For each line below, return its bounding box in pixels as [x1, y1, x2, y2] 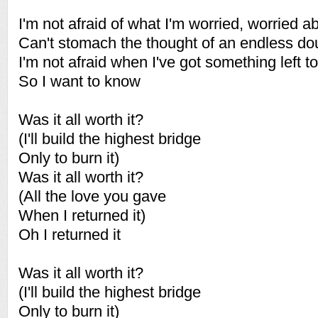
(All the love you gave [18, 187, 166, 205]
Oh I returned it [18, 226, 121, 243]
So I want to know [18, 72, 141, 90]
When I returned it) [18, 207, 146, 224]
